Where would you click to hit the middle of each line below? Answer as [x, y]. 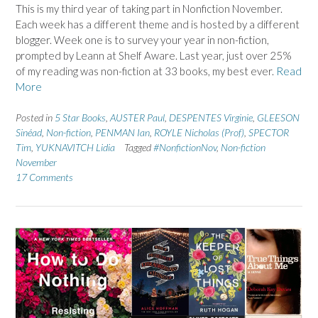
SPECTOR [269, 133]
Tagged [139, 148]
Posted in [35, 118]
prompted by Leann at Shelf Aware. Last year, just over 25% [154, 55]
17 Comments [44, 177]
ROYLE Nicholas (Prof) [199, 133]
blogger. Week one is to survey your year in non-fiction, [142, 39]
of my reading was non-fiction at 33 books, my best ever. [146, 71]
